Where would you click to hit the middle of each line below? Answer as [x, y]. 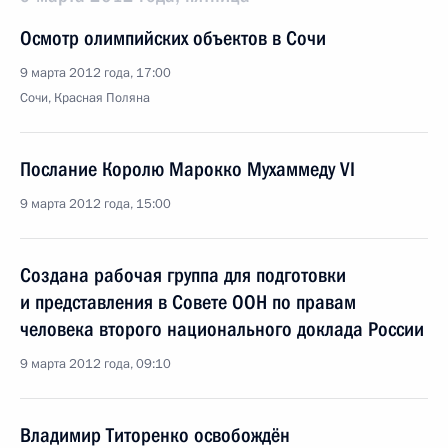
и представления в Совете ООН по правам [188, 302]
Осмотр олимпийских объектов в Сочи [173, 38]
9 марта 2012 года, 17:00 [95, 73]
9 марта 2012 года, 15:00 [95, 204]
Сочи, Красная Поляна [85, 98]
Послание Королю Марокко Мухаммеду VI [187, 169]
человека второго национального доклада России [222, 329]
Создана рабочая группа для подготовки [183, 275]
